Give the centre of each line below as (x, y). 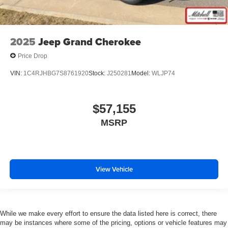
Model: (141, 74)
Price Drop (33, 56)
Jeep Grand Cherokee (90, 42)
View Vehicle (114, 169)
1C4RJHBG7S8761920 (56, 74)
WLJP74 (163, 74)
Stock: (98, 74)
